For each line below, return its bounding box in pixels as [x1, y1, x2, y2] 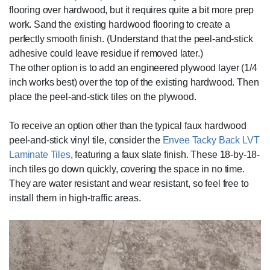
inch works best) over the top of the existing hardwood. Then [9, 77, 259, 88]
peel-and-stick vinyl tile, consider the [9, 135, 163, 146]
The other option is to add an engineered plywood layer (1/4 [9, 63, 257, 74]
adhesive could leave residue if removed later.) [9, 48, 203, 59]
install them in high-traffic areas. [9, 193, 141, 204]
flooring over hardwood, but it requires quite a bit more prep [9, 5, 254, 16]
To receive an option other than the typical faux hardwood [9, 121, 246, 131]
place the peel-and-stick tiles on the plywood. [9, 92, 196, 102]
